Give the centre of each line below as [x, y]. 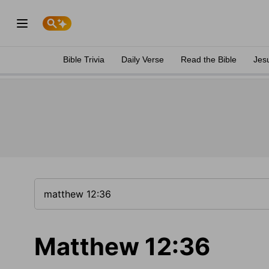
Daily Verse [143, 59]
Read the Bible [209, 59]
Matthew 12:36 [122, 246]
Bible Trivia [84, 59]
